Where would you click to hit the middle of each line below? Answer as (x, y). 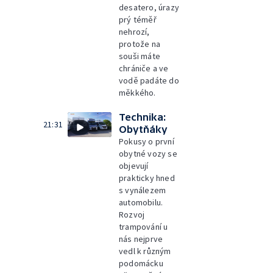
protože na (140, 44)
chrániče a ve (144, 68)
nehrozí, (134, 32)
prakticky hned (147, 178)
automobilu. (141, 202)
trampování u (144, 227)
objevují (134, 166)
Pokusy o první (147, 141)
